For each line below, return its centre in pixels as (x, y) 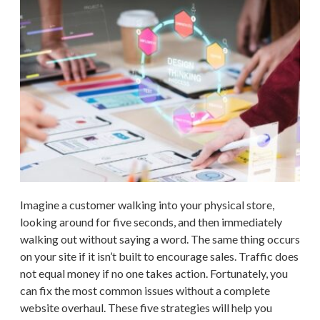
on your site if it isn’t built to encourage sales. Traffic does (159, 256)
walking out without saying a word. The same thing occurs (160, 239)
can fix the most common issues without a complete (145, 290)
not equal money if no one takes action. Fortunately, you (154, 273)
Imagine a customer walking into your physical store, (147, 204)
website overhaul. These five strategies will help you (146, 307)
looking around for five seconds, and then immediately (151, 221)
